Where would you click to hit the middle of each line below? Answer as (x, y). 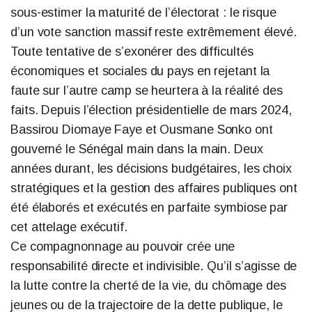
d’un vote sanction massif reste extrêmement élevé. (154, 32)
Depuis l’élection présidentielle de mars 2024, (166, 110)
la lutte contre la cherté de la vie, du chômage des (148, 285)
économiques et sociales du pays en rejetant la (140, 71)
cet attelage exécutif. (69, 227)
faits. (26, 110)
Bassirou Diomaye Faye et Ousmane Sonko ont (142, 129)
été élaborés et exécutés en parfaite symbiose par (149, 207)
